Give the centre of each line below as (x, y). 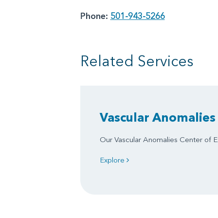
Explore (113, 160)
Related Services (137, 61)
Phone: (94, 16)
